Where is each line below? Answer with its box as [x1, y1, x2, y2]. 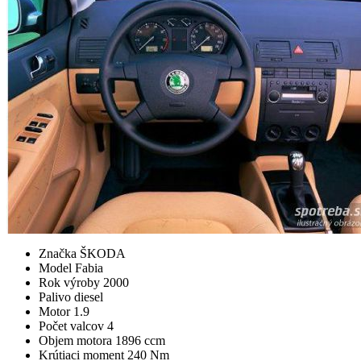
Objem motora [39, 333, 115, 347]
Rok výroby [39, 275, 103, 289]
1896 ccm [115, 333, 165, 347]
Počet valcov [39, 318, 107, 333]
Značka [39, 246, 80, 260]
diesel [74, 289, 103, 304]
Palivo [39, 289, 74, 304]
